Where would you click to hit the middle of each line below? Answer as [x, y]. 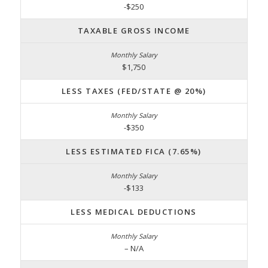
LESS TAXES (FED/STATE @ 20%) [134, 91]
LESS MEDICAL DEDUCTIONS [134, 211]
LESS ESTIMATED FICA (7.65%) [134, 151]
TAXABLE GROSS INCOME [134, 30]
